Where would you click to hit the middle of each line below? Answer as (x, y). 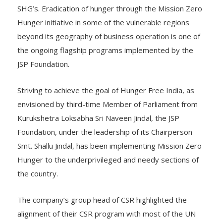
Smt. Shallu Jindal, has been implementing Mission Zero (110, 136)
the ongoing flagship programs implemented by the (105, 40)
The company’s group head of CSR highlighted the (102, 190)
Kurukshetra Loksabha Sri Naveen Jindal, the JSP (98, 108)
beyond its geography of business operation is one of (109, 26)
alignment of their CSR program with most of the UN (107, 203)
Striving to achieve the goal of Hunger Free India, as (106, 80)
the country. (38, 163)
